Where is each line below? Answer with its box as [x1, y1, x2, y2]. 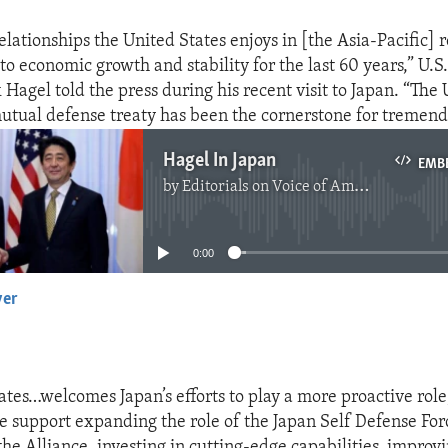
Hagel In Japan [163, 150, 277, 171]
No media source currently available [93, 188, 370, 208]
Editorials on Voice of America [182, 178, 355, 195]
